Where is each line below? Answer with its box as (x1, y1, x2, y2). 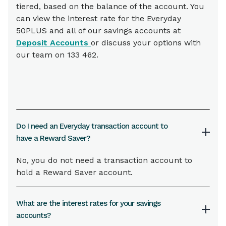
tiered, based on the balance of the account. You (16, 2, 204, 12)
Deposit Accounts (16, 38, 91, 48)
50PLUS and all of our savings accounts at (16, 26, 181, 36)
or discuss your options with (91, 38, 201, 48)
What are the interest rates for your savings (16, 199, 160, 208)
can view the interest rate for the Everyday (16, 14, 181, 24)
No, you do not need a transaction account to (16, 155, 192, 165)
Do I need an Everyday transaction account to (16, 122, 167, 131)
